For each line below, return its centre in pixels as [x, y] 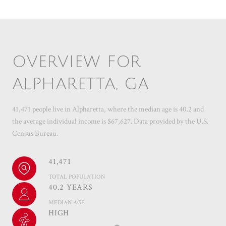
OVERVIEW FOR [77, 62]
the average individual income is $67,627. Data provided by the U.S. [110, 121]
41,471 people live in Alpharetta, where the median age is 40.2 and [108, 109]
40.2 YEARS [71, 187]
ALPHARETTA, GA [80, 84]
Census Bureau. [35, 133]
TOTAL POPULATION [77, 177]
